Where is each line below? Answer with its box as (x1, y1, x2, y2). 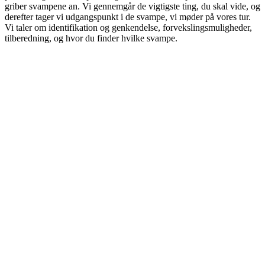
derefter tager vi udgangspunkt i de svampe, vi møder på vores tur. (5, 12, 251, 22)
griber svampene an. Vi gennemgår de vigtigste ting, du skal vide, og (5, 1, 260, 12)
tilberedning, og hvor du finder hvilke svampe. (5, 33, 177, 44)
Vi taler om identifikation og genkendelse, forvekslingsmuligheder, (5, 22, 252, 33)
